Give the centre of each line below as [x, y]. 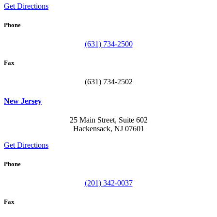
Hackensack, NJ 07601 [108, 128]
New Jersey [23, 101]
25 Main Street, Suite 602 [108, 120]
